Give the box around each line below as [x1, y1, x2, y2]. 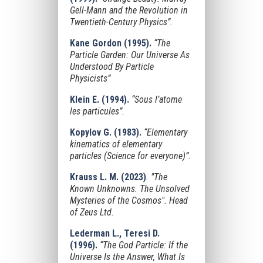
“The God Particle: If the [97, 240, 188, 251]
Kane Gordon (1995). [69, 38, 154, 49]
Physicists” [69, 73, 110, 84]
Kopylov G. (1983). [69, 127, 141, 138]
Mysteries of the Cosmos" [69, 195, 164, 206]
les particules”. [69, 106, 124, 117]
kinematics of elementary [69, 139, 162, 150]
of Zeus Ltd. [69, 207, 114, 218]
